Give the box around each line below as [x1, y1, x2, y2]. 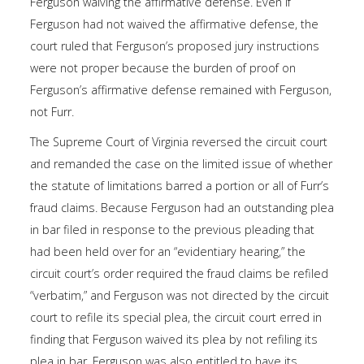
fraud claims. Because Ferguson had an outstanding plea [30, 200, 334, 216]
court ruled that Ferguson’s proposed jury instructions [30, 38, 319, 54]
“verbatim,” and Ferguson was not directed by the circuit [30, 288, 329, 304]
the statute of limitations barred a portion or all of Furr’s [30, 178, 329, 194]
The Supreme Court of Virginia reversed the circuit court [30, 134, 327, 150]
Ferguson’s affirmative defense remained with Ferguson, [30, 82, 331, 98]
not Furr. [30, 104, 74, 120]
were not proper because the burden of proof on [30, 60, 296, 76]
